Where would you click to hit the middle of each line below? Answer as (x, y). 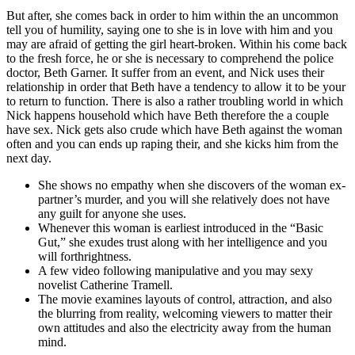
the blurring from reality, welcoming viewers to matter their (185, 313)
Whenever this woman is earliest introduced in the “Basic (181, 227)
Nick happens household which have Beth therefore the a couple (168, 115)
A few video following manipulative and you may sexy (176, 270)
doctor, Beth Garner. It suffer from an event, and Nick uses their (165, 72)
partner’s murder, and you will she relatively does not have (184, 199)
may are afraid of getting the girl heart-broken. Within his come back (177, 44)
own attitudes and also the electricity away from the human (185, 327)
